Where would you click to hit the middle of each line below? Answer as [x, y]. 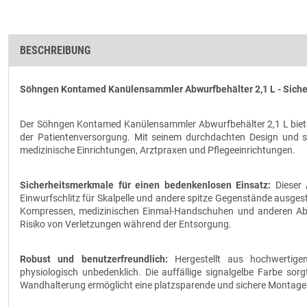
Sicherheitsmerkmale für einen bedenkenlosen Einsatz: [145, 185]
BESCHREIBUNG [55, 50]
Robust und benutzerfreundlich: [94, 259]
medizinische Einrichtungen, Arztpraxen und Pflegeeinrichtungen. [158, 150]
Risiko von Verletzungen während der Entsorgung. [126, 224]
